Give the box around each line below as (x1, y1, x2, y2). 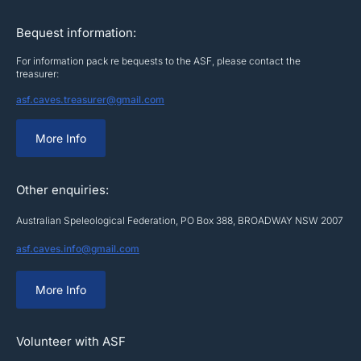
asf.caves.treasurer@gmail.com (16, 93, 164, 106)
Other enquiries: (16, 181, 109, 197)
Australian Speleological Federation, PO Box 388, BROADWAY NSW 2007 (16, 214, 343, 226)
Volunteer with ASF (16, 333, 126, 349)
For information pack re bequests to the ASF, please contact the (16, 54, 301, 67)
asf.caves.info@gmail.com (16, 242, 139, 255)
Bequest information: (16, 24, 136, 40)
